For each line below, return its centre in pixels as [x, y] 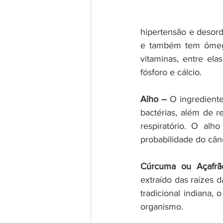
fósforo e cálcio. [171, 72]
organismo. [162, 207]
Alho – [154, 99]
